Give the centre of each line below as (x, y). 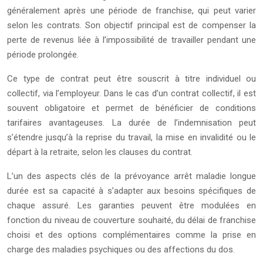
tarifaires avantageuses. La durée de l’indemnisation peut (131, 123)
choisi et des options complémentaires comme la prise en (131, 235)
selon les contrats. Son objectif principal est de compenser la (131, 25)
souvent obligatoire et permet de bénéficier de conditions (131, 108)
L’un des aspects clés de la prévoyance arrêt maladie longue (131, 176)
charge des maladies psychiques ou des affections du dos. (121, 249)
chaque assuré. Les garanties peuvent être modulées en (131, 205)
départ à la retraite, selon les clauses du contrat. (100, 152)
